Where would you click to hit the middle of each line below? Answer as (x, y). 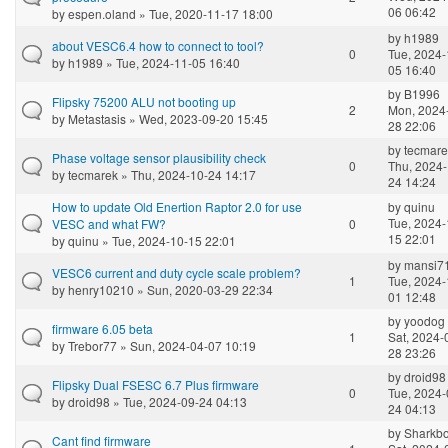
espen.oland (102, 13)
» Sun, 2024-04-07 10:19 (186, 345)
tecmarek (93, 174)
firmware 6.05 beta (102, 328)
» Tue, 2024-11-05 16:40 (171, 62)
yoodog (424, 320)
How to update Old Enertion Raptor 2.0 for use (177, 206)
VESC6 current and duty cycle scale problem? (176, 272)
